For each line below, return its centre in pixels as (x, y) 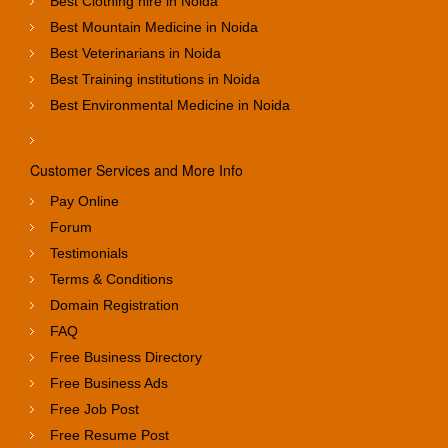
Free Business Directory (126, 356)
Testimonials (89, 252)
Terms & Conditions (111, 278)
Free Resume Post (109, 434)
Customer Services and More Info (136, 169)
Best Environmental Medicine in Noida (170, 104)
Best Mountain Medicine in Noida (154, 26)
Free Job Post (94, 408)
